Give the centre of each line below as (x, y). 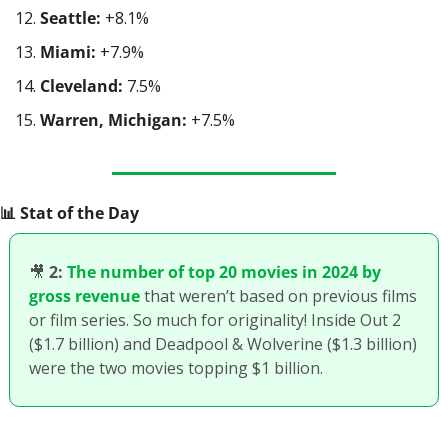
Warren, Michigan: (113, 120)
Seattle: (70, 18)
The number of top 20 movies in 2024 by (224, 272)
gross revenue (84, 296)
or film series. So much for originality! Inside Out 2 (215, 320)
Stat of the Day (77, 213)
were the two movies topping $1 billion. (176, 368)
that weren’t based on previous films (278, 296)
